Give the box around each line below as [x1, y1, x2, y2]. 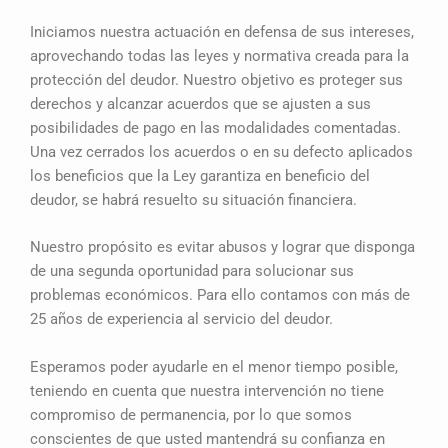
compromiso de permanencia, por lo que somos [30, 405, 352, 424]
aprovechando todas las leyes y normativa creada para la [30, 47, 409, 66]
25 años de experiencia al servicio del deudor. [30, 310, 333, 329]
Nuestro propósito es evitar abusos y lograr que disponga [30, 238, 415, 257]
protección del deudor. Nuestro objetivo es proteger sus [30, 71, 403, 90]
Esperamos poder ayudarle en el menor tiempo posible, [30, 357, 398, 376]
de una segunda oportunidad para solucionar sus [30, 262, 354, 281]
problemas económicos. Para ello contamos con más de [30, 286, 410, 305]
